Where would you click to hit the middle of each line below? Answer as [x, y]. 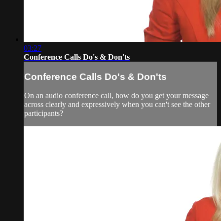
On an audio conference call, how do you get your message [116, 96]
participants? [44, 113]
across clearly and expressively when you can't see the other [117, 105]
